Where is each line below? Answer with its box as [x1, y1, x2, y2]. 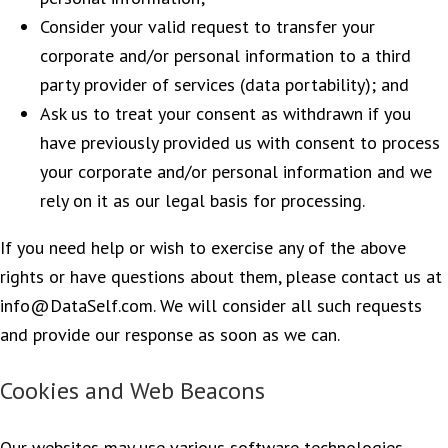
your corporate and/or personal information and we [40, 159, 432, 183]
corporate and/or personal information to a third [40, 43, 411, 67]
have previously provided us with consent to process [40, 130, 440, 154]
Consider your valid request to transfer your [40, 14, 375, 38]
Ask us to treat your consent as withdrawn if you [40, 101, 411, 125]
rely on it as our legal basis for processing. [40, 188, 365, 212]
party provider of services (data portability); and [40, 72, 409, 96]
